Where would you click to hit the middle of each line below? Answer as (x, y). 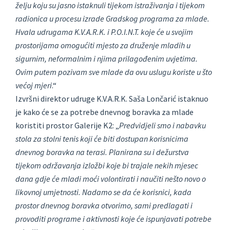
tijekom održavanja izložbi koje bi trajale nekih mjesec (107, 166)
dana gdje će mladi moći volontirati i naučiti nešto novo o (111, 179)
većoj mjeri (34, 85)
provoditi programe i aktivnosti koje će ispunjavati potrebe (113, 219)
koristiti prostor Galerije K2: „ (67, 126)
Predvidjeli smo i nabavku (162, 126)
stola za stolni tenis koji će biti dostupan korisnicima (102, 139)
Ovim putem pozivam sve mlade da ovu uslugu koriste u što (114, 72)
